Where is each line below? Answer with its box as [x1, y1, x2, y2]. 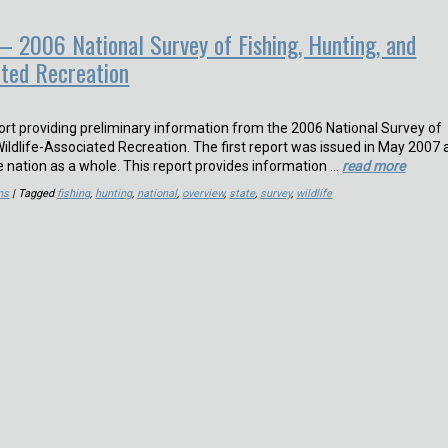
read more [342, 158, 406, 174]
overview [182, 187, 225, 200]
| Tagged [9, 187, 58, 200]
